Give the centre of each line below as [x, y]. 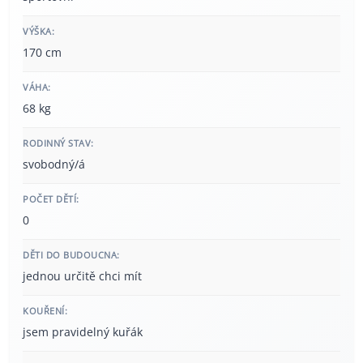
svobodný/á [54, 164]
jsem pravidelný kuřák [83, 331]
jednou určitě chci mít [82, 275]
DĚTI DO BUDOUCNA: [71, 254]
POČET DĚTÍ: [51, 199]
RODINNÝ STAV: [58, 143]
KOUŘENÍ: [45, 310]
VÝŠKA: [38, 31]
